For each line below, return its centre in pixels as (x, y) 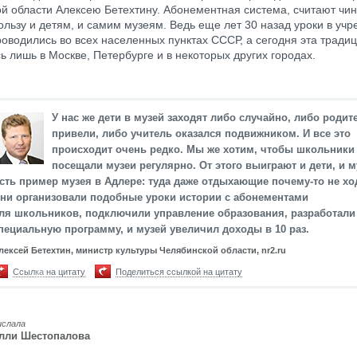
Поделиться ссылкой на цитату (179, 272)
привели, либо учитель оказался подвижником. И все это (201, 134)
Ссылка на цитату (49, 272)
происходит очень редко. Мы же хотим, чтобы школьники (203, 150)
